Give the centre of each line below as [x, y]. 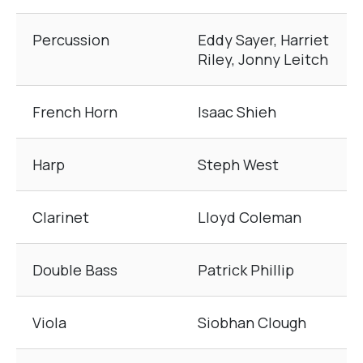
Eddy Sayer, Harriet [263, 40]
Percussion [71, 40]
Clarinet [61, 218]
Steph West [238, 165]
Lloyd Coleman [250, 218]
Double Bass [75, 270]
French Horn [75, 112]
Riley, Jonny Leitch [263, 60]
